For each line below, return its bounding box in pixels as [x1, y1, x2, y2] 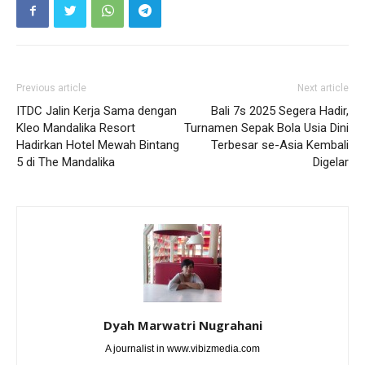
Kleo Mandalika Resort [16, 120, 135, 135]
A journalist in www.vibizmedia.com [105, 342, 260, 354]
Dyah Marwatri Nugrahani [103, 316, 262, 333]
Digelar [313, 154, 349, 169]
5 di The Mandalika [16, 154, 115, 169]
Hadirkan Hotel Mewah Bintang [16, 137, 179, 152]
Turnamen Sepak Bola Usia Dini [184, 120, 349, 135]
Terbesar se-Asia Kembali [211, 137, 349, 152]
